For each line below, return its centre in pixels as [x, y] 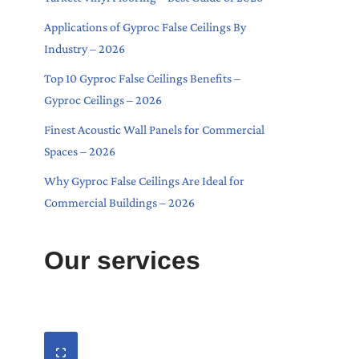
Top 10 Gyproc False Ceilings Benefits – [142, 78]
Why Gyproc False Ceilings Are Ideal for [144, 180]
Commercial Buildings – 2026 [119, 202]
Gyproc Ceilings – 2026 [103, 99]
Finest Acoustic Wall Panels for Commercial [154, 129]
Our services [122, 260]
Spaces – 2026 [80, 151]
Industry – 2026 [85, 48]
